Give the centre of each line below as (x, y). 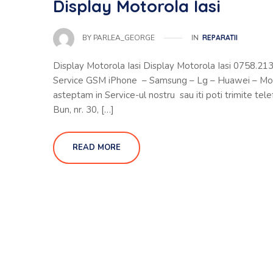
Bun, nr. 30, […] (83, 110)
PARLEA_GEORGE (124, 38)
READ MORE (97, 147)
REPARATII (220, 37)
